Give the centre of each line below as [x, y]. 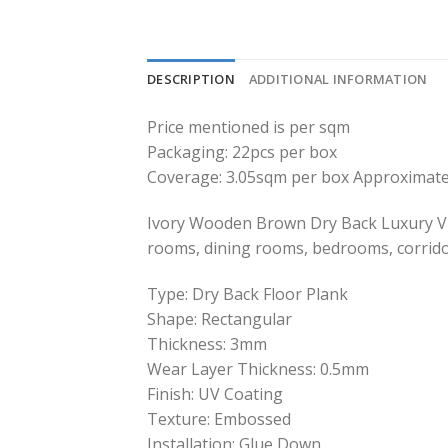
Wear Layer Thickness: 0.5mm [258, 368]
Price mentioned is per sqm [248, 127]
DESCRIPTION [191, 79]
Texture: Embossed [219, 418]
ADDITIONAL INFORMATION [338, 79]
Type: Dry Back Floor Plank [247, 293]
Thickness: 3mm [207, 343]
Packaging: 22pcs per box [242, 152]
